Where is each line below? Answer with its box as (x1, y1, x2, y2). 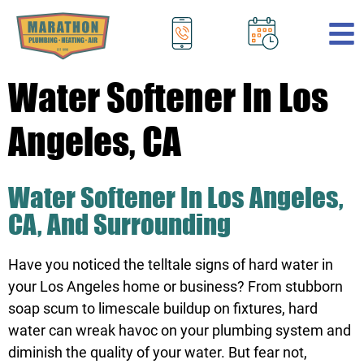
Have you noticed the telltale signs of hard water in (8, 256, 333, 274)
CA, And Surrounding (8, 207, 231, 241)
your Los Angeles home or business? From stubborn (8, 278, 343, 296)
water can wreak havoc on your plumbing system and (8, 322, 351, 340)
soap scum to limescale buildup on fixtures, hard (8, 300, 318, 318)
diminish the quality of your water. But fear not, (8, 344, 307, 362)
